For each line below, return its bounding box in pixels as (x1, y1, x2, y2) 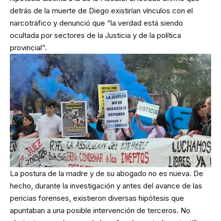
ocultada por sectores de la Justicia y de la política (10, 31, 181, 40)
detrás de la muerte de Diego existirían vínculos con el (10, 6, 193, 16)
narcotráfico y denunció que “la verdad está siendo (10, 18, 183, 28)
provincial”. (10, 43, 47, 53)
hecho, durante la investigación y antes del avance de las (10, 181, 202, 190)
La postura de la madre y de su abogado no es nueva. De (10, 168, 203, 178)
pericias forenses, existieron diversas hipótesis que (10, 193, 184, 203)
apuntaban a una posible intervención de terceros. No (10, 205, 190, 215)
